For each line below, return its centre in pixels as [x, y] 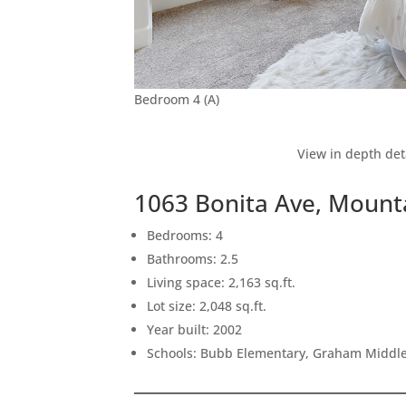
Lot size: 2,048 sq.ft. [207, 305]
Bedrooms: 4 [185, 235]
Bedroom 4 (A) [177, 99]
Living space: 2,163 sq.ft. [222, 282]
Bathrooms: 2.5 [193, 258]
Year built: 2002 [195, 329]
